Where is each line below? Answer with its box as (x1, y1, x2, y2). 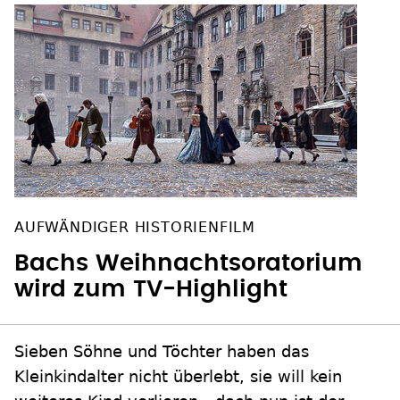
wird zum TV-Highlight (14, 278, 287, 302)
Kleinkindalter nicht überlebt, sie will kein (14, 367, 342, 387)
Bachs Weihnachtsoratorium (14, 252, 362, 276)
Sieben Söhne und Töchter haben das (14, 342, 309, 362)
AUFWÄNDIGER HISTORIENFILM (14, 219, 255, 237)
